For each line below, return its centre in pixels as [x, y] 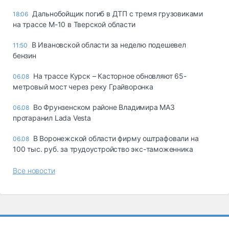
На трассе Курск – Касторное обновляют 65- [110, 76]
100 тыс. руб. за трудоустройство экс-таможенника [103, 149]
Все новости [34, 171]
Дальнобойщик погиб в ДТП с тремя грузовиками [118, 14]
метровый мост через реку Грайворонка [83, 87]
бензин [25, 56]
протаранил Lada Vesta [52, 118]
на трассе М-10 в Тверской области [74, 25]
